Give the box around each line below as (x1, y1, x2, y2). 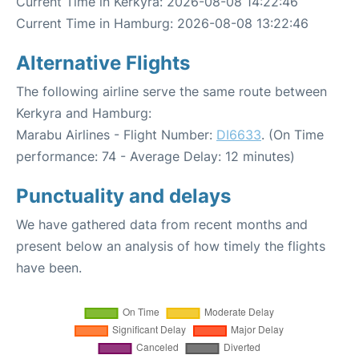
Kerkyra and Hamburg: (16, 104, 151, 121)
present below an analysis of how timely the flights (16, 237, 325, 254)
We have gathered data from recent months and (16, 216, 308, 232)
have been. (16, 259, 82, 276)
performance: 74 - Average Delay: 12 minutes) (16, 147, 295, 164)
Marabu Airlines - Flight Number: (16, 126, 216, 143)
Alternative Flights (16, 50, 190, 75)
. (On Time (261, 126, 324, 143)
